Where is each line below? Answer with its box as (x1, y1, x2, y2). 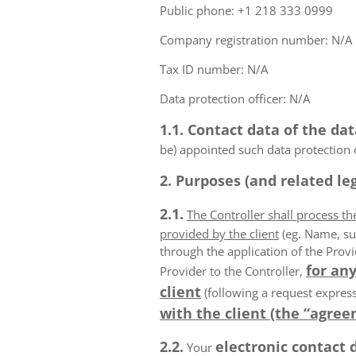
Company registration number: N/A (160, 32, 352, 48)
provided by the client (160, 226, 279, 242)
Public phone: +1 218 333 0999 (160, 2, 333, 18)
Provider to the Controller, (160, 263, 306, 279)
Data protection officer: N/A (160, 91, 310, 106)
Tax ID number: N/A (160, 61, 268, 77)
